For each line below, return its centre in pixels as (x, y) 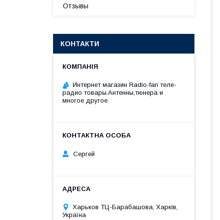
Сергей (83, 154)
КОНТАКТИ (80, 44)
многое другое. (86, 100)
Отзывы (76, 6)
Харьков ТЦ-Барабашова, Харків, (125, 207)
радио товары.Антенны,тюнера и (113, 93)
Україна (74, 215)
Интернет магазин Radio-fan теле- (124, 85)
